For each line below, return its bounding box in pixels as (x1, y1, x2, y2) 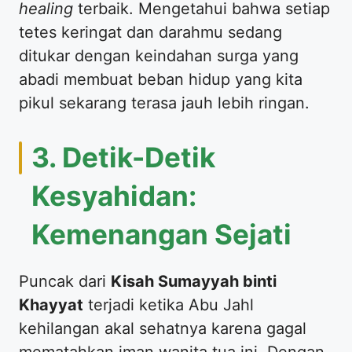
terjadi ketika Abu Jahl (83, 295, 254, 314)
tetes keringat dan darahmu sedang (19, 22, 282, 42)
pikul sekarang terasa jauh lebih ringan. (19, 93, 310, 112)
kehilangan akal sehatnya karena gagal (19, 318, 306, 338)
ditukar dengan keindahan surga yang (19, 46, 299, 65)
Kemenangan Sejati (31, 217, 291, 251)
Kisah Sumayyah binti (111, 271, 277, 291)
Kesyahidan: (31, 178, 196, 212)
